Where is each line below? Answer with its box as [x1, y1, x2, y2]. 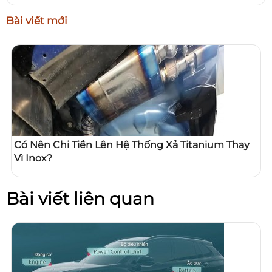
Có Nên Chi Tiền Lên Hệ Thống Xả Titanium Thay [14, 138, 250, 151]
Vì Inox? [14, 152, 52, 164]
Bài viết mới [6, 14, 67, 27]
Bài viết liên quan [6, 188, 154, 209]
